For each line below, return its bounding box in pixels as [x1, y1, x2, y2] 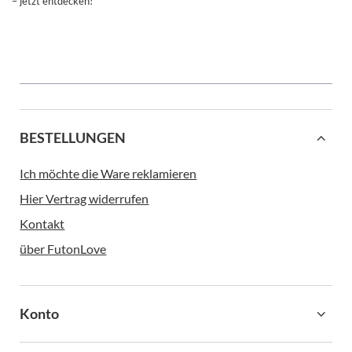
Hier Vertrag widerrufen [20, 191, 149, 207]
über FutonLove [20, 241, 107, 257]
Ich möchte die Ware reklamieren [20, 166, 197, 181]
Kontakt [20, 216, 65, 232]
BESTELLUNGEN [20, 129, 126, 147]
